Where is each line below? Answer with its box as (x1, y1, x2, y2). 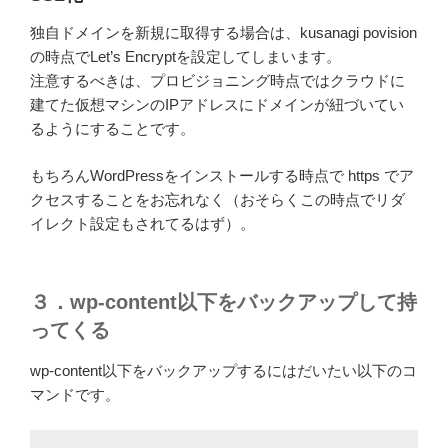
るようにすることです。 (30, 120, 195, 138)
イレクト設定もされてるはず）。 (30, 214, 255, 232)
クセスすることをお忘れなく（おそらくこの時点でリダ (30, 190, 405, 208)
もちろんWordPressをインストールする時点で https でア (30, 166, 414, 184)
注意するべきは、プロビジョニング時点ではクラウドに (30, 72, 405, 90)
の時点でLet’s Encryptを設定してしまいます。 (30, 48, 341, 66)
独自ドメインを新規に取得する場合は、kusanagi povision (30, 24, 417, 42)
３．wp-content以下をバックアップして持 (30, 291, 417, 314)
